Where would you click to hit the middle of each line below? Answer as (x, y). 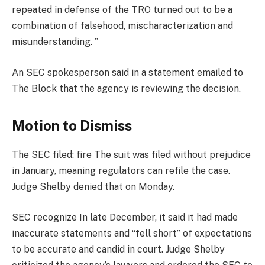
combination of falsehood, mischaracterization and (122, 26)
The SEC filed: (44, 154)
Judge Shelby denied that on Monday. (93, 186)
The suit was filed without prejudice (171, 154)
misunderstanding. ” (55, 42)
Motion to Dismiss (72, 126)
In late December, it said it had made (157, 217)
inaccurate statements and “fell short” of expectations (132, 233)
